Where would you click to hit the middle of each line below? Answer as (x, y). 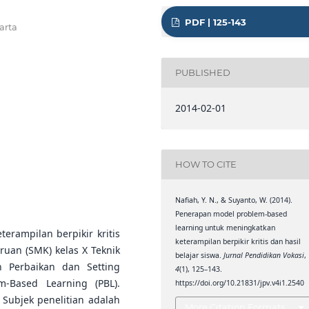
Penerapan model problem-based (231, 213)
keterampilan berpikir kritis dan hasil (238, 241)
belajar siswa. (200, 255)
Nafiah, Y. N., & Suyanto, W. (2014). (234, 200)
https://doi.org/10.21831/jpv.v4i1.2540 (240, 282)
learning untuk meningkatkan (226, 227)
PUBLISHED (203, 73)
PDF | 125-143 (214, 22)
